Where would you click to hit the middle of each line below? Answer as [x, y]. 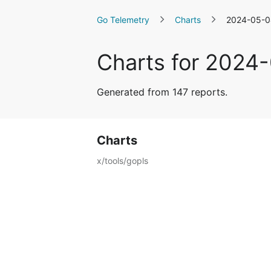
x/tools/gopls [122, 161]
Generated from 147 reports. [162, 92]
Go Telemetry [123, 20]
